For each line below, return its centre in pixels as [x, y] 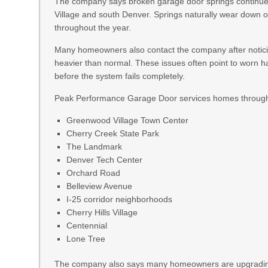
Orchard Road [94, 173]
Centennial [87, 226]
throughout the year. [93, 28]
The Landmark [95, 147]
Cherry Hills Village [102, 212]
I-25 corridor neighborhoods [120, 199]
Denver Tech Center [105, 160]
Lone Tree [86, 239]
